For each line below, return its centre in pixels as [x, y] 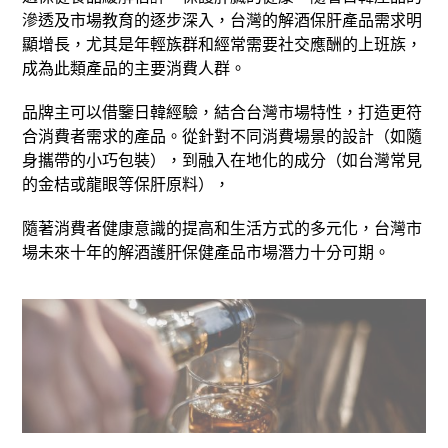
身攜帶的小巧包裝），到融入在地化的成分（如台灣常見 [222, 159]
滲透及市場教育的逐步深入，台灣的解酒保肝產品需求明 [222, 19]
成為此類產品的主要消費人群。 [134, 67]
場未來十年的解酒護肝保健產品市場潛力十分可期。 [206, 251]
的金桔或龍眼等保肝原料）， [126, 183]
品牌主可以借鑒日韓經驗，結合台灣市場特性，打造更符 [222, 111]
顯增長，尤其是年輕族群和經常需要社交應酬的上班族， [222, 43]
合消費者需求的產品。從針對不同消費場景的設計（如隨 [222, 135]
